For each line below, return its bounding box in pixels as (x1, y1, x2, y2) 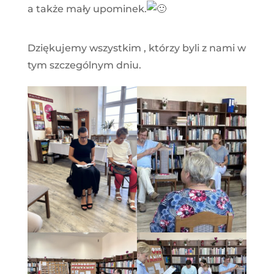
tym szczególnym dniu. (27, 59, 141, 71)
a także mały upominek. (27, 2, 147, 15)
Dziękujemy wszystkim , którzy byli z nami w (27, 42, 246, 54)
